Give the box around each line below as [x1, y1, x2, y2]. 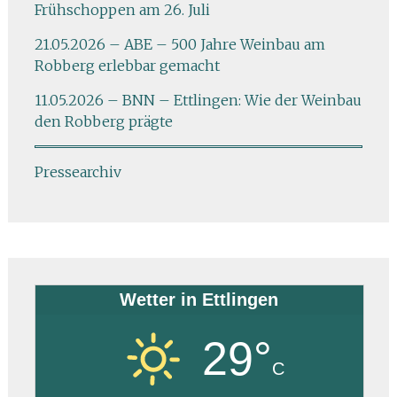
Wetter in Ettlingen [120, 290, 279, 309]
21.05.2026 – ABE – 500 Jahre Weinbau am [34, 35, 325, 53]
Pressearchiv [34, 163, 121, 181]
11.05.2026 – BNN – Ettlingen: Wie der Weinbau [34, 91, 362, 109]
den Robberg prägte [34, 113, 173, 130]
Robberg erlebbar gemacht [34, 57, 220, 74]
